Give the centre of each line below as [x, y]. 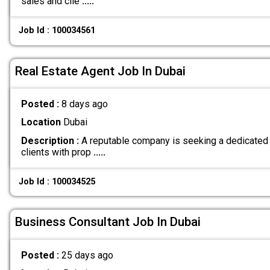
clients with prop [57, 152]
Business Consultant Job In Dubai [108, 222]
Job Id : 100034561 [57, 31]
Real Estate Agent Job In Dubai [100, 71]
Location [41, 122]
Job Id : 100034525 [57, 181]
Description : [50, 140]
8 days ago [84, 104]
